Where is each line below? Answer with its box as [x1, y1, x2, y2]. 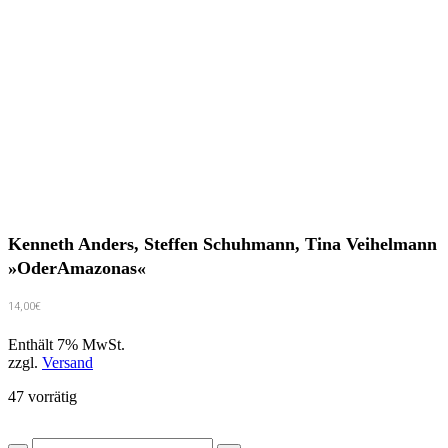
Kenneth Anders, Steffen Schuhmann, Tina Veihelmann [8, 234, 437, 255]
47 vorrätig [8, 388, 77, 406]
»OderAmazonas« [8, 258, 146, 279]
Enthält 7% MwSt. [8, 336, 125, 354]
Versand [42, 354, 93, 372]
